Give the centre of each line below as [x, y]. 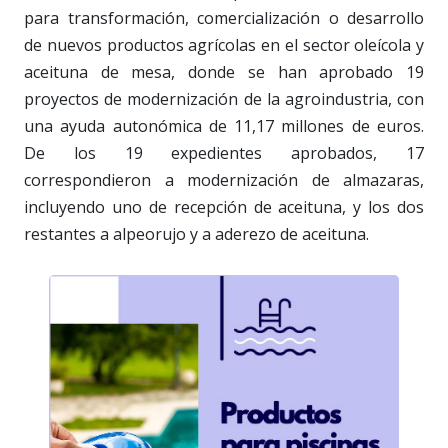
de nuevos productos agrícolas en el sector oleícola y [224, 45]
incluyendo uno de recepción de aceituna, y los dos [224, 207]
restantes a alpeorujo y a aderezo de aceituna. [196, 234]
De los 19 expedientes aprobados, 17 [224, 153]
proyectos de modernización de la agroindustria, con [224, 99]
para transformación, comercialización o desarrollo [224, 18]
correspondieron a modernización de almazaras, [224, 180]
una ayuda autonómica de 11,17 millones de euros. [224, 126]
